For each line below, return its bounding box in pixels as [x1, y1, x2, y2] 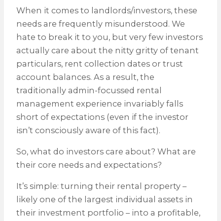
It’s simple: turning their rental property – [16, 181, 186, 191]
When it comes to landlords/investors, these [16, 5, 197, 15]
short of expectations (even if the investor [16, 111, 188, 122]
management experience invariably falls [16, 98, 183, 109]
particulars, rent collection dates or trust [16, 58, 183, 69]
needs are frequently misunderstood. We [16, 18, 185, 29]
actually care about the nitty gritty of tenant [16, 45, 199, 55]
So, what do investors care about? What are [16, 146, 196, 156]
